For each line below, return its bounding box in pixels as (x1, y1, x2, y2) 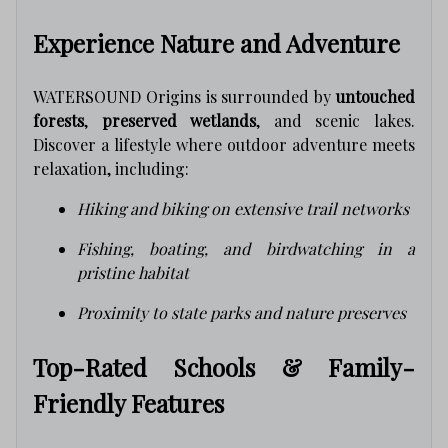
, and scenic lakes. (256, 109, 416, 131)
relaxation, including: (33, 157, 189, 179)
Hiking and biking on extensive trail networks (77, 197, 409, 219)
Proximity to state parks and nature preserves (77, 301, 406, 323)
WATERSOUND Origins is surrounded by (33, 85, 336, 107)
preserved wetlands (101, 109, 257, 131)
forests (33, 109, 84, 131)
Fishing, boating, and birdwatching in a (77, 237, 415, 259)
